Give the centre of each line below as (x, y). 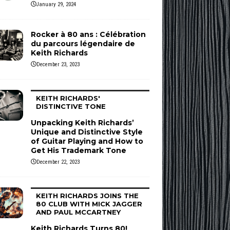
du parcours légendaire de (83, 44)
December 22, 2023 (58, 162)
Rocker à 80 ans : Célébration (88, 34)
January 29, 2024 (56, 4)
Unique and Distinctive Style (87, 132)
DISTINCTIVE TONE (71, 106)
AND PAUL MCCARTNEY (78, 212)
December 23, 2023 (58, 64)
